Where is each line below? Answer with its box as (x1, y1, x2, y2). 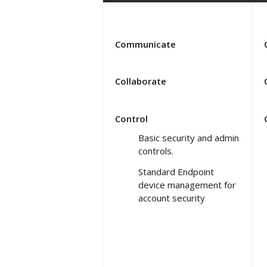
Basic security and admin (138, 131, 239, 144)
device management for (138, 178, 236, 191)
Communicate (115, 38, 176, 50)
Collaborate (115, 74, 166, 87)
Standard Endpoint (138, 165, 214, 178)
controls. (138, 144, 173, 157)
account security (138, 191, 205, 204)
